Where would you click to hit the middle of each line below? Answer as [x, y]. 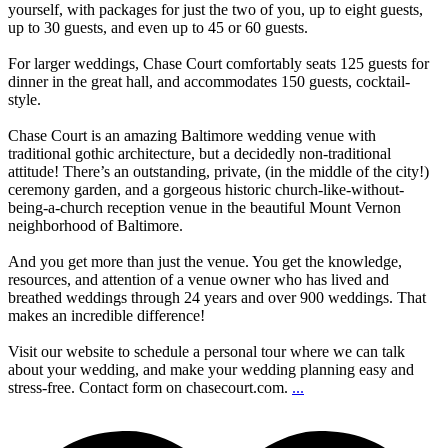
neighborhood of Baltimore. [95, 225]
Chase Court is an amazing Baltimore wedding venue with [192, 135]
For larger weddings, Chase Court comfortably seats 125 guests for [218, 63]
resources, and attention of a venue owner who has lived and [198, 279]
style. [24, 99]
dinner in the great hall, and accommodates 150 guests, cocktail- [209, 81]
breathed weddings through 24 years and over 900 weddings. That [217, 297]
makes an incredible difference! [106, 315]
